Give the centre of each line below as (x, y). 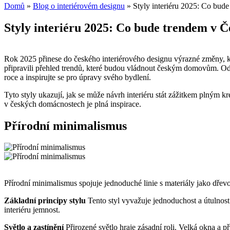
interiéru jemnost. (32, 210)
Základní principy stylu (46, 201)
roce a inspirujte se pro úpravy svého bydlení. (78, 77)
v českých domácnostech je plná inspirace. (73, 104)
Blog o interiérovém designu (79, 6)
